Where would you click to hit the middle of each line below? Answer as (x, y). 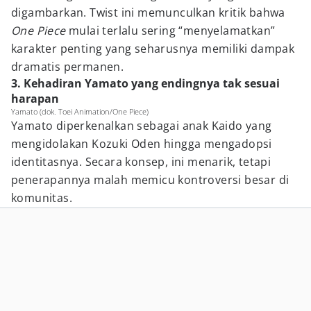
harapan (35, 99)
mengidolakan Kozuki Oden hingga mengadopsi (142, 144)
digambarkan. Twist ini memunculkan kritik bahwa (148, 12)
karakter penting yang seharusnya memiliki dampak (153, 49)
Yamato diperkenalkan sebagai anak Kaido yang (142, 126)
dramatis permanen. (68, 67)
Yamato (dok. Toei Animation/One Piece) (80, 111)
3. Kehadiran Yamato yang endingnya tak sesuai (145, 83)
